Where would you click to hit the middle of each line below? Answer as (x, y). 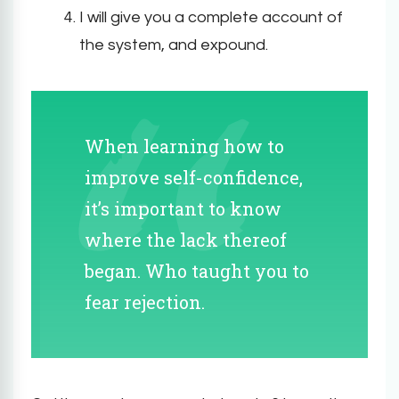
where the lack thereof (186, 239)
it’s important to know (183, 208)
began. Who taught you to (197, 270)
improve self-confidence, (194, 177)
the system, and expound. (174, 45)
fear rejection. (145, 301)
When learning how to (184, 146)
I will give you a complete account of (211, 17)
